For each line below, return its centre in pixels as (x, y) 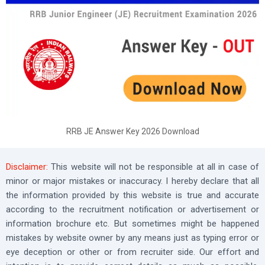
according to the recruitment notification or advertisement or (132, 209)
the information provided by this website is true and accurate (132, 195)
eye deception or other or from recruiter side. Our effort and (132, 252)
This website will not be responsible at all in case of (153, 167)
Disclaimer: (27, 167)
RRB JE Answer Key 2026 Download (132, 131)
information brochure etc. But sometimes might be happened (132, 223)
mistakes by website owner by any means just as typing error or (132, 237)
